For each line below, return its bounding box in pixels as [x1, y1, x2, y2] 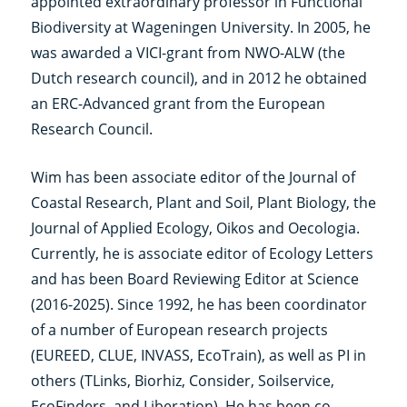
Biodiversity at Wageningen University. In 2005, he [30, 16, 371, 37]
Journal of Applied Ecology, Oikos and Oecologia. [30, 217, 360, 238]
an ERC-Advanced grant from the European [30, 93, 325, 114]
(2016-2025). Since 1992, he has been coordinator [30, 293, 367, 314]
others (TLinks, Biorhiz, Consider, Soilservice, [30, 370, 334, 391]
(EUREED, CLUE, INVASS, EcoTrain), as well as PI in [30, 344, 366, 365]
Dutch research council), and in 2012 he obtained [30, 67, 367, 88]
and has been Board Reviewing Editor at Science [30, 268, 359, 289]
